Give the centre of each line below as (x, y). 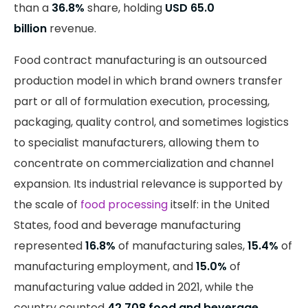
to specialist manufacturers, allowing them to (136, 143)
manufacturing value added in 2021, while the (134, 287)
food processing (124, 205)
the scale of (47, 205)
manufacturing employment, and (105, 266)
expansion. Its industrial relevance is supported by (148, 184)
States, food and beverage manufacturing (127, 225)
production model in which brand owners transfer (148, 81)
